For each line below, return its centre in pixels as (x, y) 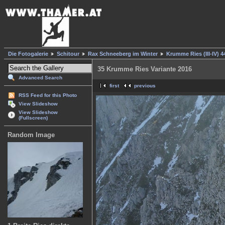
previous (145, 86)
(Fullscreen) (33, 118)
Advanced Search (40, 78)
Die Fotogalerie (28, 54)
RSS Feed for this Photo (48, 95)
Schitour (68, 54)
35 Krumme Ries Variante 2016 (145, 69)
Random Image (31, 135)
